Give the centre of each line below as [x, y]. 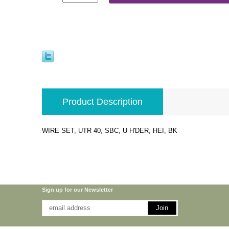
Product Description [102, 101]
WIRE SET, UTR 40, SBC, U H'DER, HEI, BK [110, 130]
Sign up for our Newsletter [77, 189]
